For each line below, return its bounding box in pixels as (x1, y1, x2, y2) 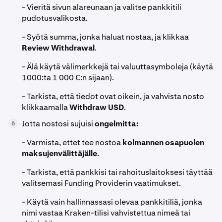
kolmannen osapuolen (122, 137, 204, 148)
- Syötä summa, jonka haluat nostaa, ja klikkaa (22, 31, 189, 42)
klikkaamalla (22, 102, 69, 112)
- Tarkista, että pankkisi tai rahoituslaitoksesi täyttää (22, 166, 213, 177)
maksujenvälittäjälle (22, 148, 97, 159)
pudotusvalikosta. (22, 12, 88, 23)
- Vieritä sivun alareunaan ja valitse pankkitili (22, 1, 181, 12)
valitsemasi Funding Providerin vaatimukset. (22, 177, 181, 188)
